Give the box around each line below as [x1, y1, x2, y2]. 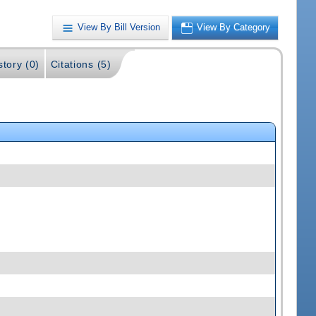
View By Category [197, 22, 271, 33]
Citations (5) [50, 59, 111, 71]
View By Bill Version [78, 22, 161, 33]
